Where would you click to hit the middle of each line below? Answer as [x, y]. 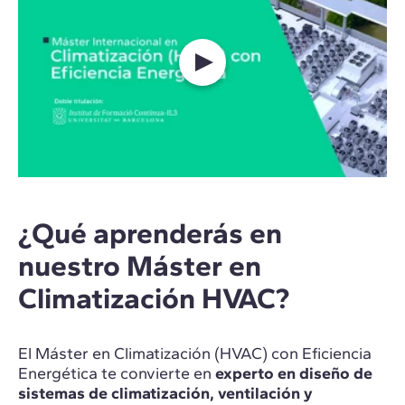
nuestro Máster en [140, 266]
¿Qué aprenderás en [150, 234]
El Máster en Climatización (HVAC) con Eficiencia [195, 354]
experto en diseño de [294, 374]
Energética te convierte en [117, 374]
